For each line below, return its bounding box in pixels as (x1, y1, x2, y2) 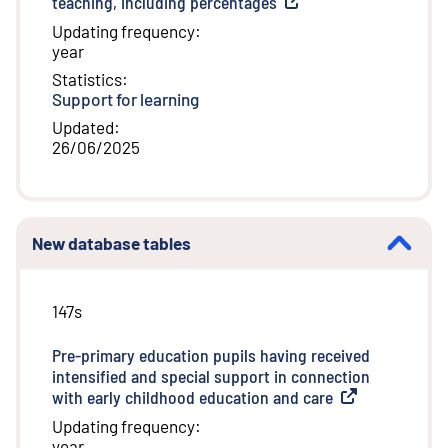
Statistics (52, 69, 122, 90)
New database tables (32, 233, 191, 254)
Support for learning (52, 89, 199, 110)
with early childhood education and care (52, 386, 333, 409)
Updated (52, 117, 114, 138)
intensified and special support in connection (52, 365, 370, 388)
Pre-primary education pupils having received (52, 344, 370, 367)
